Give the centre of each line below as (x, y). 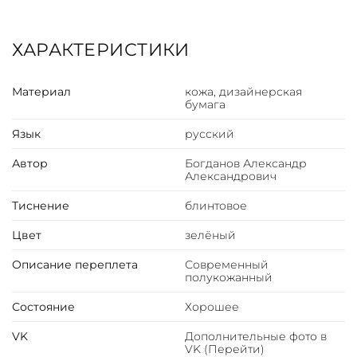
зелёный (210, 235)
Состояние (43, 307)
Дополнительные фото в (255, 337)
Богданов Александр (245, 164)
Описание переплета (75, 265)
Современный (226, 265)
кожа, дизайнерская (243, 92)
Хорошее (212, 307)
